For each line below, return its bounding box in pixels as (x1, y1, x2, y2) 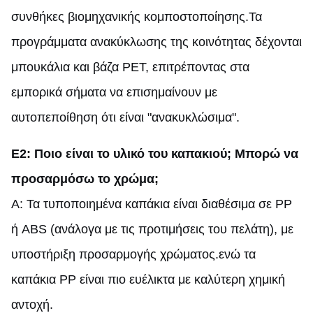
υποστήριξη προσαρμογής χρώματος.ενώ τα (11, 247, 256, 261)
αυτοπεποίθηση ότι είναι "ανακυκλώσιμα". (11, 110, 240, 124)
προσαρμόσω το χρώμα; (11, 171, 159, 186)
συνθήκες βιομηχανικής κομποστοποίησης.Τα (11, 9, 262, 24)
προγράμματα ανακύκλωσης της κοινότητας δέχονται (11, 34, 302, 49)
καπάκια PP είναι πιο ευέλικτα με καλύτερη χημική (11, 272, 285, 286)
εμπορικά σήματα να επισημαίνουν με (11, 85, 217, 99)
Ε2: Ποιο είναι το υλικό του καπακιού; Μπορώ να (11, 146, 298, 161)
